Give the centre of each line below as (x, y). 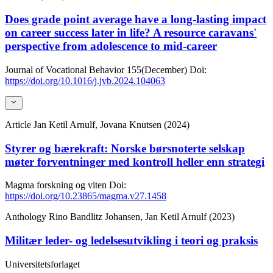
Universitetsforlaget (42, 264)
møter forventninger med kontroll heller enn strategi (135, 161)
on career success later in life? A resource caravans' (131, 32)
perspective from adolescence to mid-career (111, 46)
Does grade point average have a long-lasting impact (136, 19)
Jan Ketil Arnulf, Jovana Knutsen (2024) (112, 124)
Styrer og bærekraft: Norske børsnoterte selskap (125, 148)
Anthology (27, 217)
